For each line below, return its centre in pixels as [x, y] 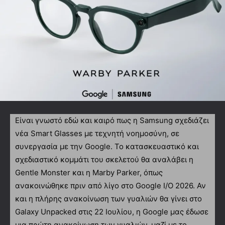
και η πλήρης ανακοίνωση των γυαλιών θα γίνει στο [108, 198]
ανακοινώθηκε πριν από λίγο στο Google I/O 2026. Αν [110, 185]
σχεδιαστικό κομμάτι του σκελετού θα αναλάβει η [104, 159]
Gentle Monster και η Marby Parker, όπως [89, 172]
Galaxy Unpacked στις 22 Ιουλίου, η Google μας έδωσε [112, 211]
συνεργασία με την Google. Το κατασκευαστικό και [107, 146]
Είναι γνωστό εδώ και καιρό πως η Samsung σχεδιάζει [112, 120]
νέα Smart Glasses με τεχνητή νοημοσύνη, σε [97, 133]
